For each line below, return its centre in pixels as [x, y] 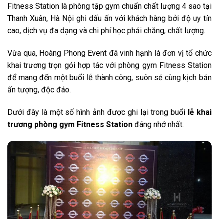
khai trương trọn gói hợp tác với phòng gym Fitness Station [109, 66]
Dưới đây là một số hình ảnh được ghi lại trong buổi [98, 112]
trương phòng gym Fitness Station [70, 124]
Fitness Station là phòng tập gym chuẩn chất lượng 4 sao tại [109, 6]
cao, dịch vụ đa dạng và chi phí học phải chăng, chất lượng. [106, 31]
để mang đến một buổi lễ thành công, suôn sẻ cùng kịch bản [109, 78]
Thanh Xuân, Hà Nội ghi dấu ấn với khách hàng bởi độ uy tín [109, 19]
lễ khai [200, 112]
